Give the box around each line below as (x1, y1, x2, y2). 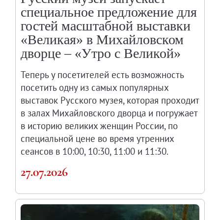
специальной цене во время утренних (21, 132, 174, 144)
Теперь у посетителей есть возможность (21, 68, 184, 81)
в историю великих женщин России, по (21, 119, 178, 132)
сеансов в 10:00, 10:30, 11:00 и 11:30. (21, 145, 169, 157)
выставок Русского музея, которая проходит (21, 94, 199, 106)
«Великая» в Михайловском (21, 31, 184, 47)
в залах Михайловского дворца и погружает (21, 107, 198, 119)
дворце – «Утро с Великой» (21, 45, 181, 61)
